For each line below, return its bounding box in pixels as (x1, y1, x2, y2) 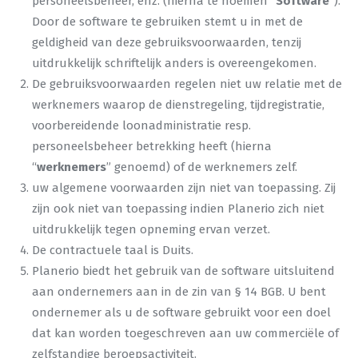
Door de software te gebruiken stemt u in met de (32, 14, 303, 29)
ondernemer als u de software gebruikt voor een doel (32, 305, 331, 320)
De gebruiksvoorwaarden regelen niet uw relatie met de (32, 77, 342, 91)
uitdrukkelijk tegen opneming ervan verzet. (32, 222, 270, 237)
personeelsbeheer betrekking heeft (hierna (32, 139, 272, 153)
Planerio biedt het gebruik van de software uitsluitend (32, 264, 335, 278)
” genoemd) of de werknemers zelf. (106, 160, 297, 174)
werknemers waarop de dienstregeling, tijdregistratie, (32, 97, 324, 112)
